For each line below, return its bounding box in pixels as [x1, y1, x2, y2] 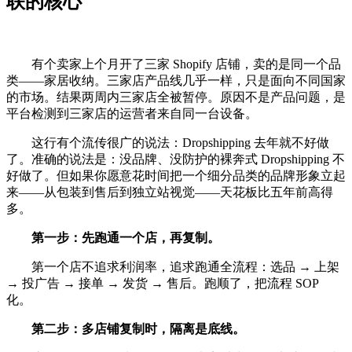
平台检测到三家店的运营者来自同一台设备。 [6, 107, 258, 121]
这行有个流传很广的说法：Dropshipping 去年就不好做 [6, 136, 329, 150]
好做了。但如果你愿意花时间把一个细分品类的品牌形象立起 [6, 169, 346, 183]
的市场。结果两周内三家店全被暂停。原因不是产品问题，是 [6, 90, 346, 104]
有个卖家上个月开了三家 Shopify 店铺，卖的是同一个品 [6, 57, 341, 71]
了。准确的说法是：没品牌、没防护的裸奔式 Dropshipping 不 [6, 152, 345, 167]
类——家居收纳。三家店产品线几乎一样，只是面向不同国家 [6, 74, 346, 88]
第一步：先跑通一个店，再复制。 [31, 231, 220, 245]
